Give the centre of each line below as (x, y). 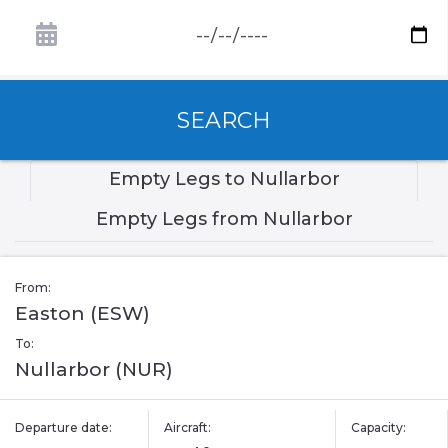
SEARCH (224, 120)
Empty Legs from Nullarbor (224, 219)
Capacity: (378, 428)
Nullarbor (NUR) (94, 370)
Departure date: (63, 428)
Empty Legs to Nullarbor (224, 179)
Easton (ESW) (82, 314)
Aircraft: (188, 428)
